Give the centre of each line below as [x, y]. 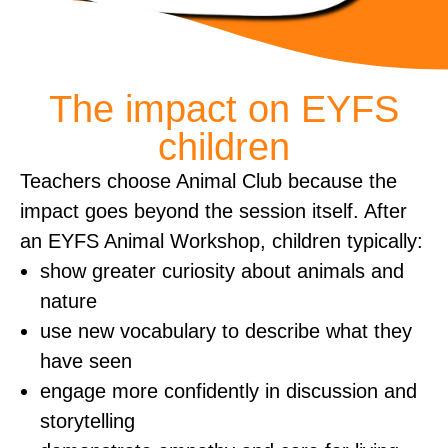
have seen [86, 361]
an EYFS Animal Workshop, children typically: [221, 241]
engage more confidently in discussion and [228, 391]
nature [68, 301]
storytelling [87, 421]
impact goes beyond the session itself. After [213, 211]
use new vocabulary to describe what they [226, 331]
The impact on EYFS [224, 109]
